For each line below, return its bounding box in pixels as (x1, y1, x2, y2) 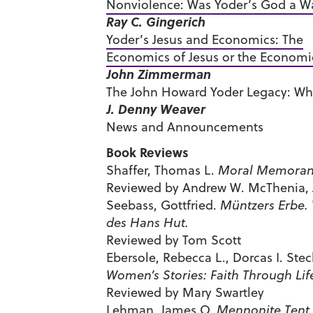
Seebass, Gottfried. (106, 196, 220, 214)
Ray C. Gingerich (106, 13, 205, 31)
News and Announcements (106, 118, 263, 136)
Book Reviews (106, 143, 189, 161)
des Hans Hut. (106, 214, 189, 231)
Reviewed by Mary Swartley (106, 284, 264, 301)
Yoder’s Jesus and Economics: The (106, 31, 303, 48)
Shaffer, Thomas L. (106, 161, 218, 179)
